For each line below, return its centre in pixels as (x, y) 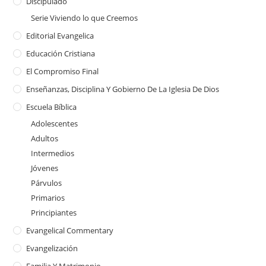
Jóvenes (45, 168)
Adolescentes (55, 123)
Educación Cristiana (61, 53)
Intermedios (53, 153)
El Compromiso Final (63, 71)
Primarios (48, 197)
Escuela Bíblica (52, 107)
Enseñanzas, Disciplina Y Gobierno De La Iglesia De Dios (123, 89)
